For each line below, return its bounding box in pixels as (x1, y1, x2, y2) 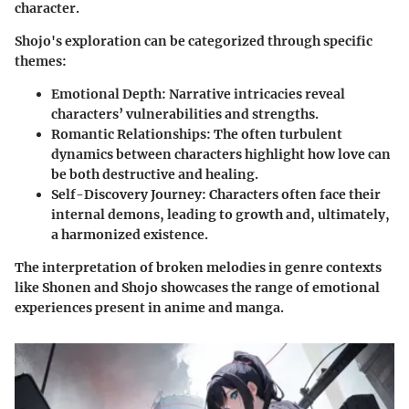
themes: (15, 53, 67, 70)
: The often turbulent (206, 126, 342, 143)
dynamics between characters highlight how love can (51, 146, 391, 163)
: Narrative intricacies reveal (162, 86, 345, 103)
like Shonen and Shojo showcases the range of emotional (15, 279, 380, 297)
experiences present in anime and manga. (15, 299, 284, 317)
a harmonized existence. (51, 226, 208, 244)
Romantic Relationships (51, 126, 206, 143)
